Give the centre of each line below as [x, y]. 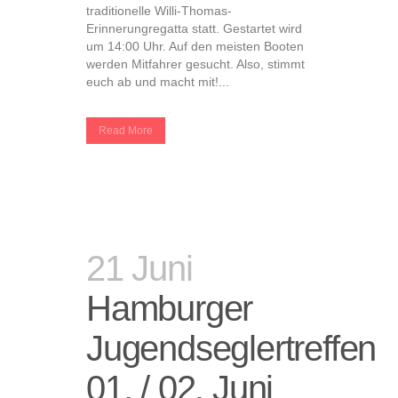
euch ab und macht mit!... [158, 82]
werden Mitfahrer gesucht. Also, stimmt [195, 64]
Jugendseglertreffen [231, 348]
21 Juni [139, 268]
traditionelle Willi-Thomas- [159, 11]
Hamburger [170, 308]
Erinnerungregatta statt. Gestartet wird [194, 28]
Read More [126, 131]
